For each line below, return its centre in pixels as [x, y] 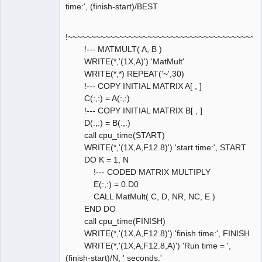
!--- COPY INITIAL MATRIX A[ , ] [134, 86]
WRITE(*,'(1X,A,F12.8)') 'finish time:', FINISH [158, 234]
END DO [91, 209]
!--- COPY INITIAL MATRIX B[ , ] [134, 111]
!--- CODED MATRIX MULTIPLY [138, 172]
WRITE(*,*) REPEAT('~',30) [125, 74]
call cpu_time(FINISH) [116, 221]
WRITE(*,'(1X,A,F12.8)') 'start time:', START [156, 148]
